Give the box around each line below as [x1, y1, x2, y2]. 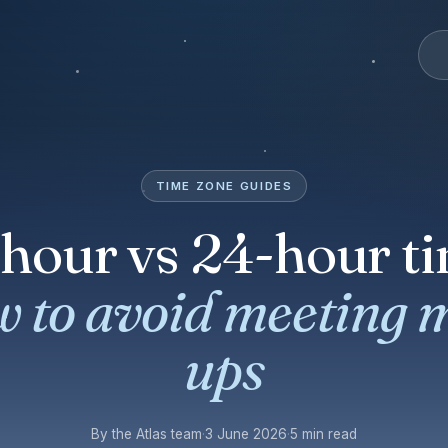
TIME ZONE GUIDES [155, 178, 293, 193]
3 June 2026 [205, 425, 287, 442]
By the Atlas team [91, 425, 202, 442]
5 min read [290, 425, 357, 442]
